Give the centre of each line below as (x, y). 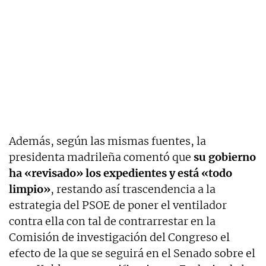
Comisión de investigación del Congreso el (119, 237)
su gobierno (225, 157)
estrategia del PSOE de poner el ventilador (118, 205)
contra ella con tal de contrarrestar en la (112, 221)
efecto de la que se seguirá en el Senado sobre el (132, 253)
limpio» (30, 189)
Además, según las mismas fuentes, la (107, 141)
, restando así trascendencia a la (133, 189)
